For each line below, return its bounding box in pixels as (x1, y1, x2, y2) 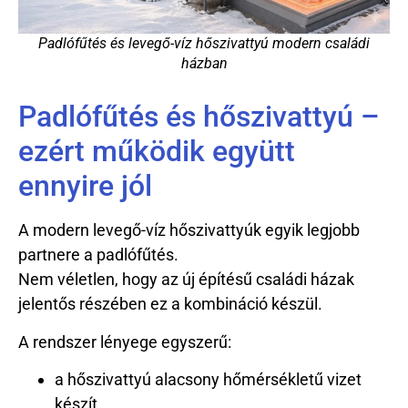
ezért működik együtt (18, 134, 295, 169)
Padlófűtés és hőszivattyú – (18, 99, 380, 135)
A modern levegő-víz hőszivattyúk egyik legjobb (18, 220, 360, 240)
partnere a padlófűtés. (18, 245, 178, 265)
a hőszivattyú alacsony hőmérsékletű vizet (55, 369, 362, 389)
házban (180, 55, 228, 73)
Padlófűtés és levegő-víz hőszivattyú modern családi (38, 35, 370, 53)
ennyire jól (18, 168, 152, 204)
